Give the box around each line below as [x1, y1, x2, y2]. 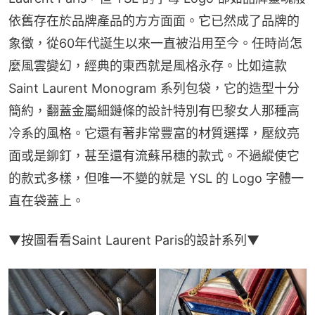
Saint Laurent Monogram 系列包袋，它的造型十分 [8, 81, 300, 96]
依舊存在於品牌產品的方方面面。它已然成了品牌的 [8, 13, 300, 29]
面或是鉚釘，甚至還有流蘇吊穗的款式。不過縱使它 [8, 148, 300, 164]
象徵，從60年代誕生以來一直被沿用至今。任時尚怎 [8, 36, 302, 51]
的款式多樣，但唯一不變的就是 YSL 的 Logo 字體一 [8, 171, 304, 186]
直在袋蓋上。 [8, 193, 84, 209]
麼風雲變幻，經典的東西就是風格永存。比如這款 [8, 58, 287, 74]
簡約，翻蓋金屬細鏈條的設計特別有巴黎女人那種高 [8, 103, 300, 119]
